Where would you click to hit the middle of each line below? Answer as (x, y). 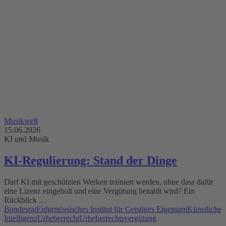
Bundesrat (20, 209)
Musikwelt (21, 121)
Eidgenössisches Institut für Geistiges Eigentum (112, 209)
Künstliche (204, 209)
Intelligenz (21, 218)
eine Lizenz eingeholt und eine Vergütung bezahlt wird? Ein (99, 191)
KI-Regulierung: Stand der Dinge (91, 160)
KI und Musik (26, 139)
